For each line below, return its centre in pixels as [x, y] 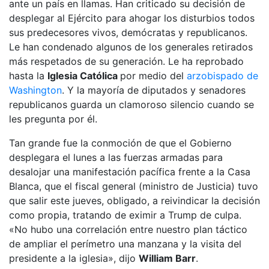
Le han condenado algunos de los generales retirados [131, 47]
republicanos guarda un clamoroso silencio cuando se [131, 104]
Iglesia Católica [84, 76]
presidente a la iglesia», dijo [74, 258]
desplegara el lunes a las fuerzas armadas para [116, 157]
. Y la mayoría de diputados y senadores [154, 90]
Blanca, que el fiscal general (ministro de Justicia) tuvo [134, 186]
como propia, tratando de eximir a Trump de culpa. [125, 215]
